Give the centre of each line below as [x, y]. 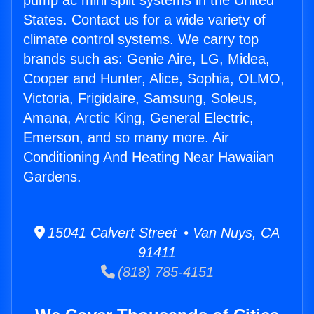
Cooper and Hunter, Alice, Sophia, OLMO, [154, 79]
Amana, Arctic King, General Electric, [138, 118]
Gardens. [52, 177]
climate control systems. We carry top [141, 40]
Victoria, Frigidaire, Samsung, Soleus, [140, 98]
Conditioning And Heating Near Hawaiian [149, 157]
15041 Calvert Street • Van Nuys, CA [162, 233]
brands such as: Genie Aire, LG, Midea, [146, 59]
